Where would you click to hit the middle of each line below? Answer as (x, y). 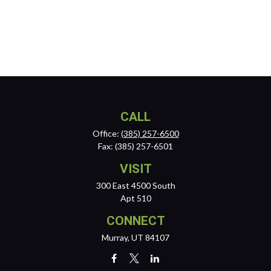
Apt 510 (135, 198)
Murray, (116, 237)
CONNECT (135, 221)
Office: (106, 133)
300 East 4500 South (135, 185)
